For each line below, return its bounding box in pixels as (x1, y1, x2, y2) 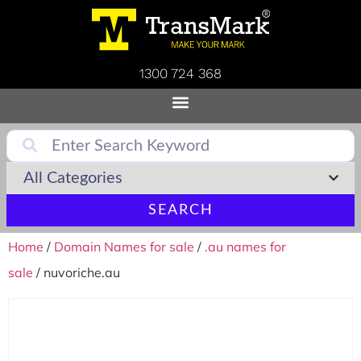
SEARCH (147, 203, 214, 218)
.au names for (205, 239, 286, 255)
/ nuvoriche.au (33, 264, 120, 280)
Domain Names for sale (54, 239, 194, 255)
